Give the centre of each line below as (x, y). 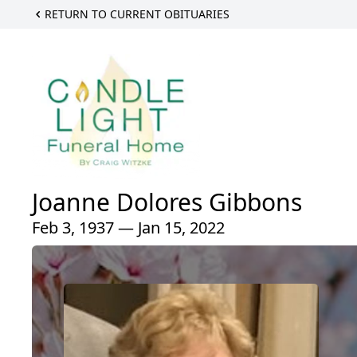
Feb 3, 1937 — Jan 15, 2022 (128, 227)
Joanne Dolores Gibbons (167, 202)
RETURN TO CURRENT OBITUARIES (137, 14)
